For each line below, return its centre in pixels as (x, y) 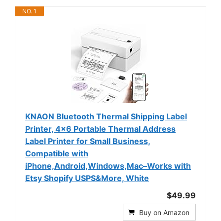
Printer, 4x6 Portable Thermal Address (100, 129)
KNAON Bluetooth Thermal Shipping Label (106, 116)
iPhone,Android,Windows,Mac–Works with (108, 166)
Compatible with (57, 153)
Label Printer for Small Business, (88, 141)
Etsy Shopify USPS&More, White (87, 178)
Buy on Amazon (164, 212)
